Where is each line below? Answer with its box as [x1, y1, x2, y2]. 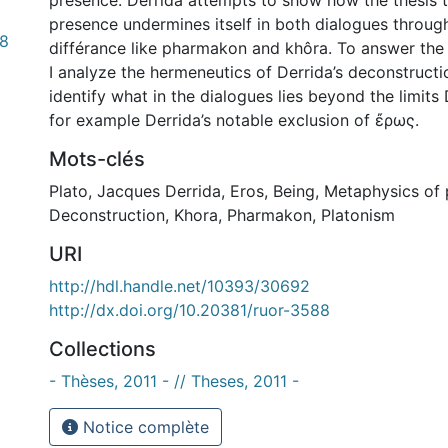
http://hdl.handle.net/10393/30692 [49, 276, 310, 296]
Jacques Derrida [97, 181, 221, 201]
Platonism [321, 205, 395, 225]
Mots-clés [49, 147, 145, 171]
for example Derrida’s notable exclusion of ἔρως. [49, 110, 419, 130]
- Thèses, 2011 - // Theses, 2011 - [49, 371, 299, 391]
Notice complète [78, 417, 209, 437]
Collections [49, 337, 156, 361]
